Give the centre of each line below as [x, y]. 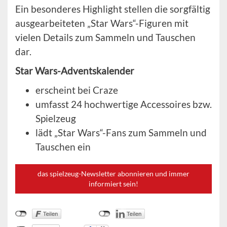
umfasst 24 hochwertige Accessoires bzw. [124, 104]
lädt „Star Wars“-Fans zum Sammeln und [121, 132]
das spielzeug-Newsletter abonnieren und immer [113, 173]
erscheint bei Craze [77, 90]
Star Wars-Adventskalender [75, 70]
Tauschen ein [63, 146]
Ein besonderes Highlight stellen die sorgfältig [113, 9]
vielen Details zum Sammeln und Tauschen [105, 37]
